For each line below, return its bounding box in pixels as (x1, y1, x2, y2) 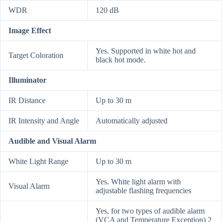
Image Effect (8, 26, 51, 35)
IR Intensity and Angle (8, 116, 79, 125)
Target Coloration (8, 51, 63, 60)
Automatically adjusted (96, 116, 167, 125)
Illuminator (8, 76, 47, 85)
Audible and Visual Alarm (8, 137, 96, 146)
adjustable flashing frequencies (96, 186, 191, 195)
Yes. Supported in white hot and (96, 47, 196, 55)
